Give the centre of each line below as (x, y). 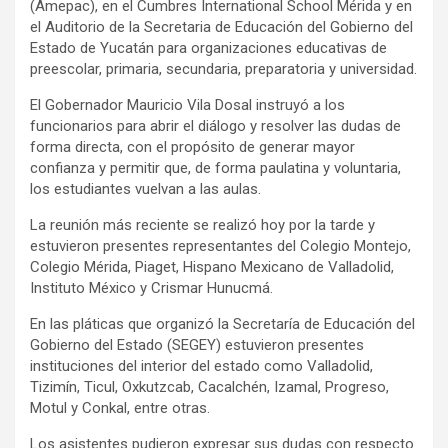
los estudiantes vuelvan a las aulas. (145, 189)
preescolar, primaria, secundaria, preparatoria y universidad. (223, 69)
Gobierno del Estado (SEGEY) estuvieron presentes (197, 345)
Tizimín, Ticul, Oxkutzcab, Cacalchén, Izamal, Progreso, (209, 387)
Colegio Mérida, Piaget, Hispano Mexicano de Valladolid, (212, 267)
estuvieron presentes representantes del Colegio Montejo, (220, 246)
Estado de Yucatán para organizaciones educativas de (208, 48)
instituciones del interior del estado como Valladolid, (201, 366)
